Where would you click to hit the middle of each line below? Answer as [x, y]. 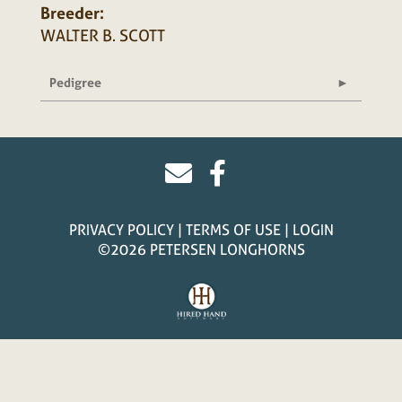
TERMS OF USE [233, 230]
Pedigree [75, 82]
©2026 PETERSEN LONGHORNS [201, 249]
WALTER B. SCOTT [103, 35]
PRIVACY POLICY [121, 230]
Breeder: [72, 13]
